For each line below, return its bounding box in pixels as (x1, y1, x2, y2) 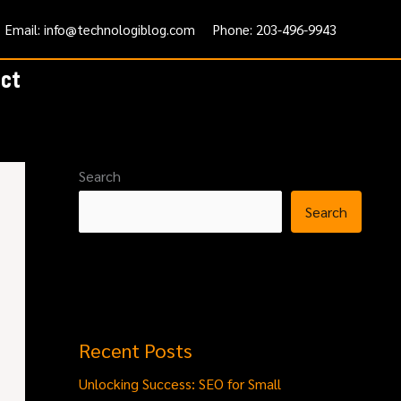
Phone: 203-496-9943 (213, 21, 337, 38)
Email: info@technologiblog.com (5, 21, 195, 38)
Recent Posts (79, 337, 192, 363)
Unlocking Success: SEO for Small (79, 373, 281, 393)
